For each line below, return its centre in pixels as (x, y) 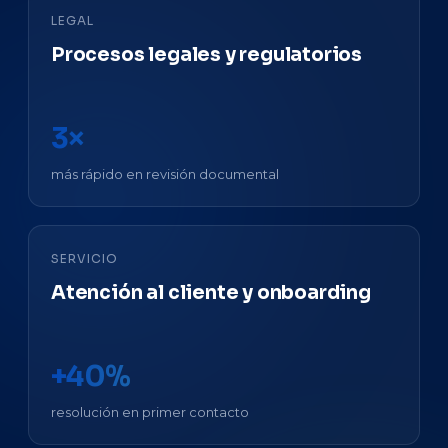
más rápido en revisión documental (165, 174)
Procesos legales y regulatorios (207, 55)
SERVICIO (84, 258)
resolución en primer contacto (150, 412)
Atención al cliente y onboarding (211, 293)
